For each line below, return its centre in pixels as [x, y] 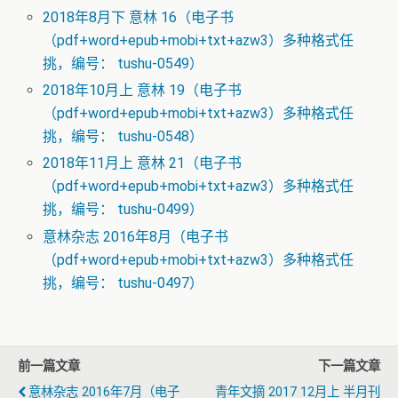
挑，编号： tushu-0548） [123, 137]
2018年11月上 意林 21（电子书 [143, 163]
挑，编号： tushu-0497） [123, 283]
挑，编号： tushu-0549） [123, 64]
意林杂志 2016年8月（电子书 [136, 236]
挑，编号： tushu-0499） [123, 210]
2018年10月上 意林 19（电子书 [143, 91]
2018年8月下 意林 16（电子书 [139, 18]
